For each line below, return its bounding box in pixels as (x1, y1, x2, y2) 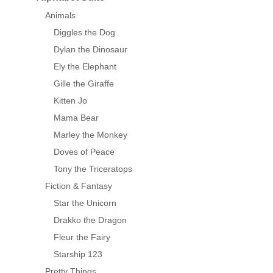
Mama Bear (54, 113, 99, 122)
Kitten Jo (54, 96, 87, 105)
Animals (45, 10, 76, 20)
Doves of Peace (54, 147, 115, 157)
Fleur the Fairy (54, 232, 110, 242)
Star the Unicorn (54, 198, 116, 208)
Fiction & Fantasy (45, 181, 112, 191)
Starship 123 (54, 249, 102, 259)
